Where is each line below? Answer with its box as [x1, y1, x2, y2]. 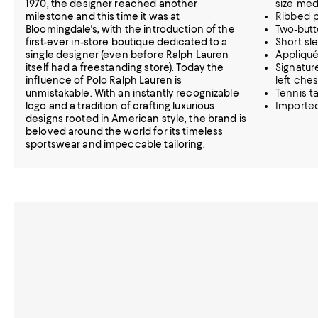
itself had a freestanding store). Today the [26, 62, 224, 73]
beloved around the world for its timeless [26, 126, 224, 137]
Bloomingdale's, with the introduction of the [26, 23, 235, 35]
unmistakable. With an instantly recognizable [26, 87, 239, 99]
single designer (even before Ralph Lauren [26, 49, 229, 60]
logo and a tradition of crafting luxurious [26, 100, 215, 111]
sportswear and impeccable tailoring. [26, 138, 205, 150]
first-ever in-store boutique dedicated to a [26, 36, 228, 48]
